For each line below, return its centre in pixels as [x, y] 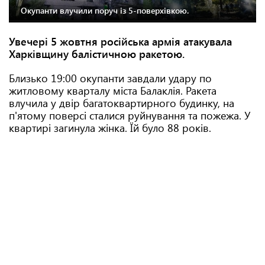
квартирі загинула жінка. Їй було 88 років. [110, 128]
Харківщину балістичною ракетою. [97, 54]
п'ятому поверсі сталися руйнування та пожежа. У [130, 115]
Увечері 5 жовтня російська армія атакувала [120, 41]
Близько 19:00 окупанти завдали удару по [110, 78]
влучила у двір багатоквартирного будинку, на [122, 103]
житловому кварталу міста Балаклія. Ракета [113, 91]
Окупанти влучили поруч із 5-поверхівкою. [105, 11]
